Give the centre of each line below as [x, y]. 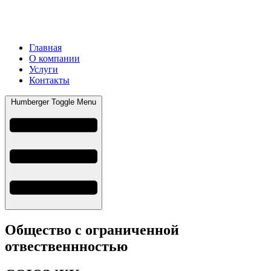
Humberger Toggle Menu [54, 102]
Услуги [44, 69]
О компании [54, 58]
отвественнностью [66, 247]
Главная [45, 47]
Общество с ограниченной [92, 230]
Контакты [49, 80]
